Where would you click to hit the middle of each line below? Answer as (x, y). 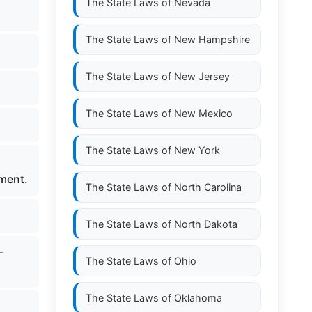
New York (197, 150)
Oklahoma (198, 298)
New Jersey (202, 76)
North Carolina (208, 187)
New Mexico (203, 113)
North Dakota (206, 224)
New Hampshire (212, 39)
